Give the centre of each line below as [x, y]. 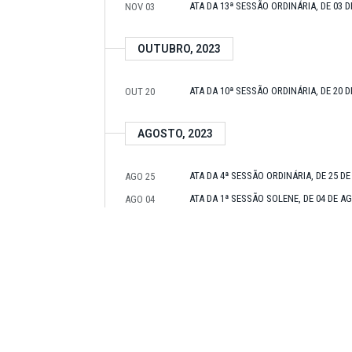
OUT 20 [140, 92]
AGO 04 [140, 199]
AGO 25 [140, 176]
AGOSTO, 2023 [175, 134]
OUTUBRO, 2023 [179, 49]
